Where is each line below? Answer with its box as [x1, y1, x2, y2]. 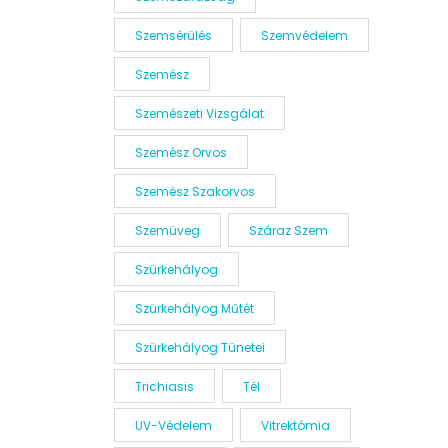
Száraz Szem [248, 222, 328, 239]
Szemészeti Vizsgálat [134, 105, 264, 122]
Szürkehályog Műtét [134, 300, 254, 317]
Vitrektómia [260, 417, 330, 434]
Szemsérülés [134, 27, 212, 44]
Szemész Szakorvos [134, 183, 255, 200]
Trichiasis [134, 378, 194, 395]
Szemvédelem [260, 27, 348, 44]
